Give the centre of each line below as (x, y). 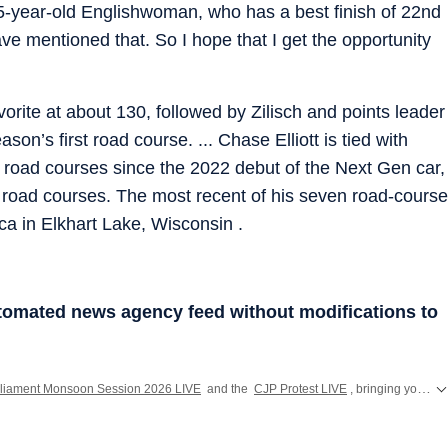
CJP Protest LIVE (300, 388)
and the (227, 388)
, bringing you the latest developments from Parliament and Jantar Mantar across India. (383, 388)
